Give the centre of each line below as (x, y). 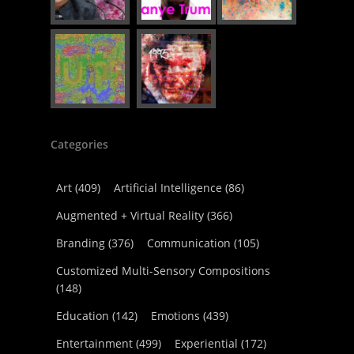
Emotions (175, 316)
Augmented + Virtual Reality (130, 215)
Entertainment (94, 343)
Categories (79, 144)
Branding (81, 243)
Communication (189, 243)
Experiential (206, 343)
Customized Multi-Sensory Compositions (163, 271)
